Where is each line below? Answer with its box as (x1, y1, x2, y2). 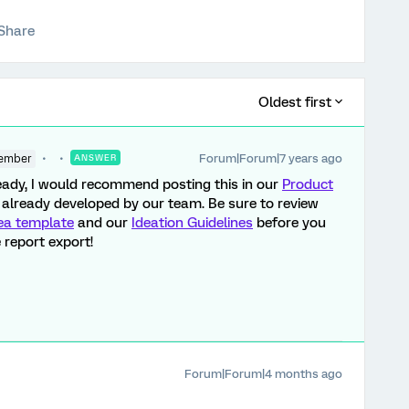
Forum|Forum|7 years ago (199, 152, 342, 165)
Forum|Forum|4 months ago (184, 367, 342, 381)
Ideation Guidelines (131, 215, 253, 231)
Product (282, 176, 333, 193)
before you (253, 215, 326, 231)
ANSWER (74, 152, 117, 163)
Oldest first (258, 94, 331, 110)
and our (74, 215, 131, 231)
